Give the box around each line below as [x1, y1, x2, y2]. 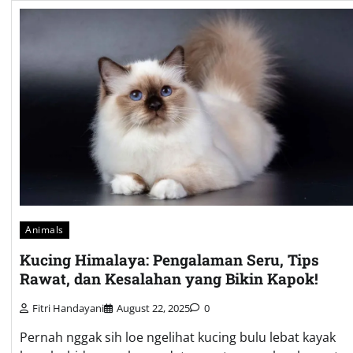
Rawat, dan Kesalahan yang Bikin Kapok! [20, 269, 318, 289]
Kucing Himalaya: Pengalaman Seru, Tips [20, 250, 319, 270]
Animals [25, 222, 64, 236]
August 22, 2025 [117, 301, 190, 316]
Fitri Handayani [32, 301, 104, 316]
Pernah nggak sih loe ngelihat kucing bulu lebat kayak [20, 329, 336, 347]
